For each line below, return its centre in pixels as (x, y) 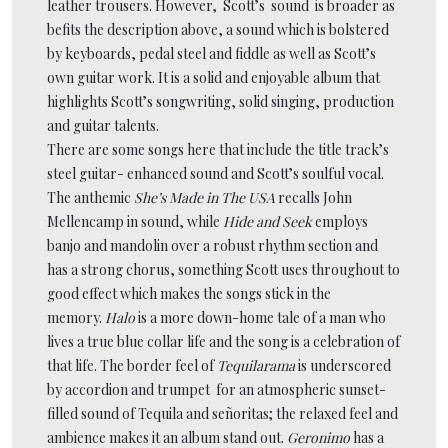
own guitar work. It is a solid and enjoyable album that (213, 77)
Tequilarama (256, 365)
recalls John (315, 197)
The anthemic (90, 197)
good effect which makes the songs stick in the (189, 293)
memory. (76, 317)
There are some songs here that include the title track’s (218, 149)
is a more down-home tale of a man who (260, 317)
